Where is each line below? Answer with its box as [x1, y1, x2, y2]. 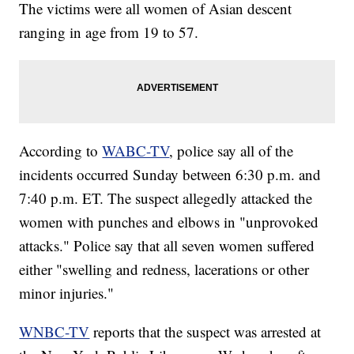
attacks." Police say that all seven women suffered [19, 235, 315, 256]
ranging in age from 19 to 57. [19, 22, 199, 43]
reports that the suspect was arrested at [89, 322, 322, 342]
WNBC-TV [19, 322, 90, 342]
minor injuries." [19, 283, 115, 303]
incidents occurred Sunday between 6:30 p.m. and [19, 164, 322, 185]
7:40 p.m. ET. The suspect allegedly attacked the [19, 188, 313, 209]
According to [19, 141, 103, 161]
